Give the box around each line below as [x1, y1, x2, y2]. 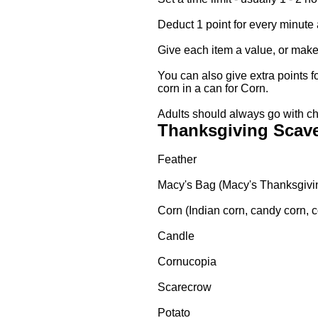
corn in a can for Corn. [158, 82, 274, 94]
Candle [158, 230, 194, 242]
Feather [158, 153, 197, 165]
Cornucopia [158, 256, 216, 268]
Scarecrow [158, 281, 212, 293]
